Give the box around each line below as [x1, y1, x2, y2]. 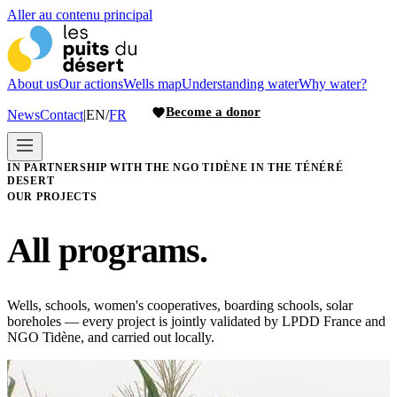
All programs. [7, 230, 208, 271]
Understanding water [182, 76, 299, 91]
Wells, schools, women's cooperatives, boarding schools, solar [7, 298, 353, 314]
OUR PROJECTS [7, 191, 97, 203]
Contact [40, 106, 83, 122]
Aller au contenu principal [7, 7, 152, 22]
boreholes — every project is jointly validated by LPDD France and [7, 314, 385, 330]
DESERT [7, 175, 55, 187]
